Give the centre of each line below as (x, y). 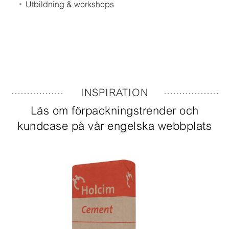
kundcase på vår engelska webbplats (114, 126)
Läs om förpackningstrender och (114, 111)
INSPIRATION (114, 93)
